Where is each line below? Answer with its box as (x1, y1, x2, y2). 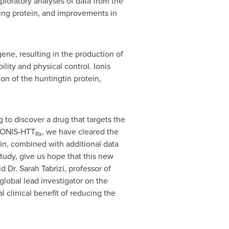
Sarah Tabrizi (19, 163, 64, 174)
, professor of (64, 163, 111, 174)
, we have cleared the (41, 126, 119, 137)
